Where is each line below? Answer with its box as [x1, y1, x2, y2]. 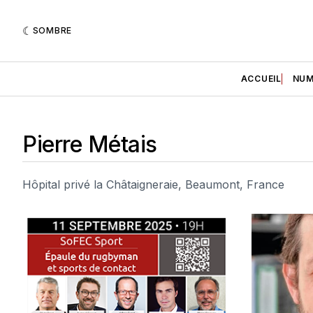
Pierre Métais [22, 131, 157, 159]
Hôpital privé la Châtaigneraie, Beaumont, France [22, 177, 284, 191]
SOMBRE [32, 24, 72, 36]
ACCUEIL [240, 73, 282, 84]
